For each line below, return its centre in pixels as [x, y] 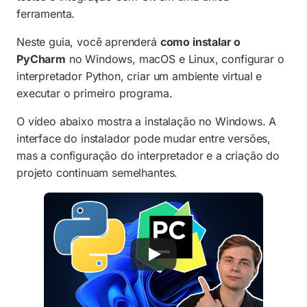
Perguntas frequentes [91, 85]
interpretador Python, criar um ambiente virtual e [139, 76]
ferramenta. [46, 14]
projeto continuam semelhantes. [97, 173]
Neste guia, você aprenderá [88, 42]
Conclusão [64, 111]
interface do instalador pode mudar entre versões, [144, 139]
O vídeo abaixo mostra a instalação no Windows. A [147, 122]
